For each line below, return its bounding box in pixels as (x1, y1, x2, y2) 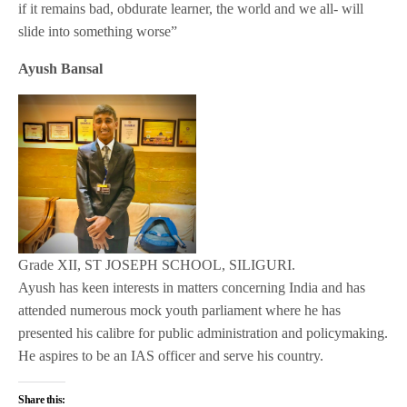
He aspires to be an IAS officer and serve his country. (18, 347, 324, 363)
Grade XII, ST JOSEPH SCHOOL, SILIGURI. (18, 256, 296, 273)
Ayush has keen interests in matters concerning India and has (18, 279, 366, 295)
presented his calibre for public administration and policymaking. (18, 324, 389, 341)
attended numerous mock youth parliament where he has (18, 302, 342, 318)
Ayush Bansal (18, 61, 104, 77)
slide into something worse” (18, 24, 178, 40)
